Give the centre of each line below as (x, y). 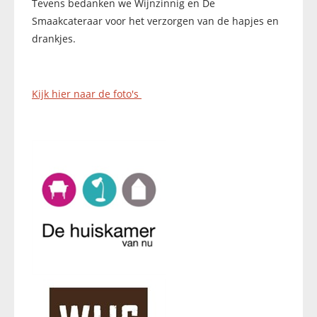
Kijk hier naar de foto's (87, 94)
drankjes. (54, 39)
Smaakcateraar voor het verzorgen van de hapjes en (155, 21)
